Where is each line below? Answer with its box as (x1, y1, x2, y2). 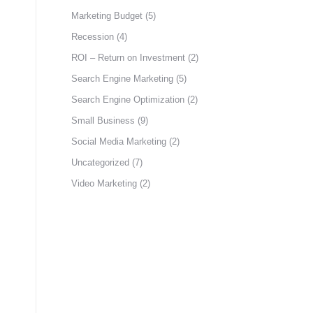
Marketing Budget (71, 10, 143, 21)
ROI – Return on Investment (71, 52, 185, 63)
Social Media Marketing (71, 136, 166, 147)
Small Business (71, 115, 135, 126)
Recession (71, 31, 114, 42)
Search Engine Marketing (71, 73, 173, 84)
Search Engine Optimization (71, 94, 184, 105)
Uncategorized (71, 157, 129, 168)
